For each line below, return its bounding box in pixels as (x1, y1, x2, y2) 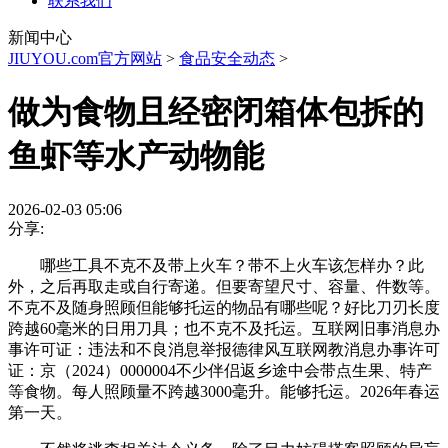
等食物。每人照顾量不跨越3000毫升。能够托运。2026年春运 (8, 382, 440, 400)
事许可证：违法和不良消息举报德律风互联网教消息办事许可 (8, 340, 440, 358)
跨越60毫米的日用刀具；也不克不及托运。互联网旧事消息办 (8, 319, 440, 337)
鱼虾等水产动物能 (8, 138, 264, 175)
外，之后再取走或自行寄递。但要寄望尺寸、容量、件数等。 (8, 277, 440, 295)
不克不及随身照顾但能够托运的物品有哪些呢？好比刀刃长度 (8, 298, 440, 316)
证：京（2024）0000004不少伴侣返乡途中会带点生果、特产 (8, 361, 432, 379)
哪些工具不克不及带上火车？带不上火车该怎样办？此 (8, 256, 424, 274)
